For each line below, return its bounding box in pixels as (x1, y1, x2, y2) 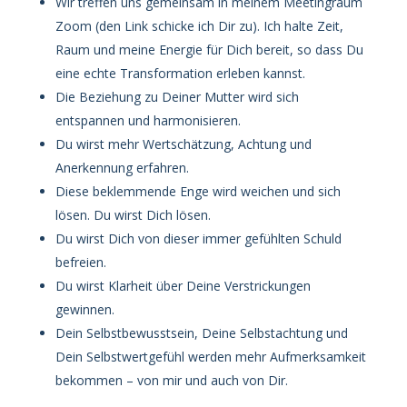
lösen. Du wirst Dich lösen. (55, 206, 211, 223)
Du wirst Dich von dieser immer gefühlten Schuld (55, 230, 342, 247)
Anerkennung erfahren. (55, 159, 189, 176)
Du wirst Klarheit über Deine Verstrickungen (55, 277, 311, 294)
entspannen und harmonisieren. (55, 112, 241, 129)
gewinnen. (55, 301, 114, 318)
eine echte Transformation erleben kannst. (55, 65, 305, 82)
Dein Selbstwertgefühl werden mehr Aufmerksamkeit (55, 348, 366, 365)
